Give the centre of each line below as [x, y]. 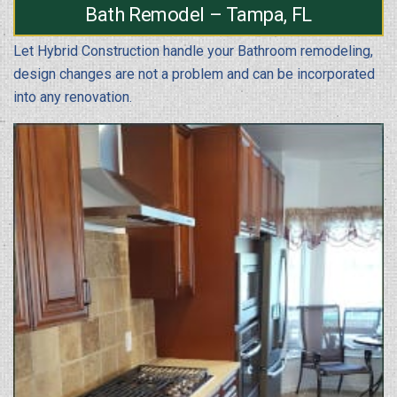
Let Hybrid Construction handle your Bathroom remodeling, [193, 51]
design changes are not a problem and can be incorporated [194, 74]
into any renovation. [73, 97]
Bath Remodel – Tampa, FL [198, 14]
